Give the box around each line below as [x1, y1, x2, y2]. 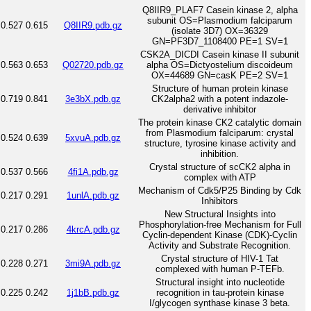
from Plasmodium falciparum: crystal [146, 127, 294, 138]
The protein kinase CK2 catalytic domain [138, 117, 301, 128]
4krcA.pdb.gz [66, 224, 120, 235]
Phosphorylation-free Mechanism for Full [138, 219, 301, 230]
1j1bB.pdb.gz [67, 287, 119, 298]
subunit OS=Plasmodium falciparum [147, 15, 292, 26]
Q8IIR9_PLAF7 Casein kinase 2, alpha [142, 4, 298, 15]
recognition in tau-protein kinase [155, 287, 284, 298]
